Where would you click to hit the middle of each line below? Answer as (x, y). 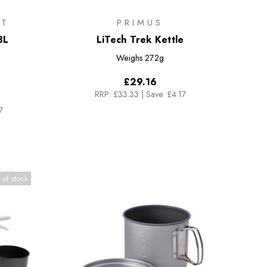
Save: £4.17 (166, 94)
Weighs (129, 58)
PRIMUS (140, 22)
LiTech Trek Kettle (140, 39)
